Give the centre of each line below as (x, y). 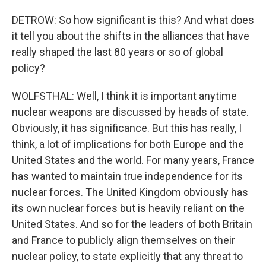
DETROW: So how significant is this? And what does (133, 20)
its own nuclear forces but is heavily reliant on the (128, 208)
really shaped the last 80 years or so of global (118, 52)
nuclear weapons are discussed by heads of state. (130, 112)
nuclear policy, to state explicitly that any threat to (127, 256)
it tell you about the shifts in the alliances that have (131, 36)
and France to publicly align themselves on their (123, 240)
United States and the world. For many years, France (133, 160)
